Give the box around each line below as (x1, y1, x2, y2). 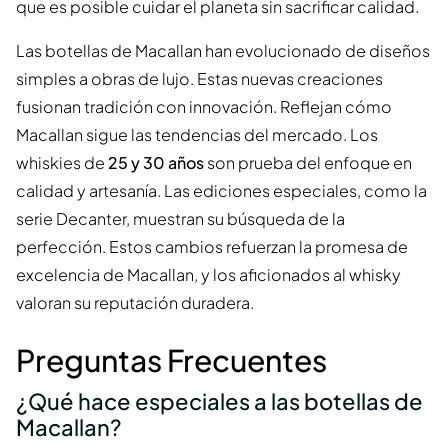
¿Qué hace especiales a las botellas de (16, 386, 423, 415)
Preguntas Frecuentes (16, 340, 327, 379)
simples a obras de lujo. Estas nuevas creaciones (16, 67, 383, 89)
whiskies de (16, 151, 108, 173)
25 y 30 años (108, 151, 204, 173)
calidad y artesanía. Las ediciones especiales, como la (16, 179, 427, 201)
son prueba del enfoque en (204, 151, 412, 173)
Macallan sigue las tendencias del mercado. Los (16, 123, 378, 145)
